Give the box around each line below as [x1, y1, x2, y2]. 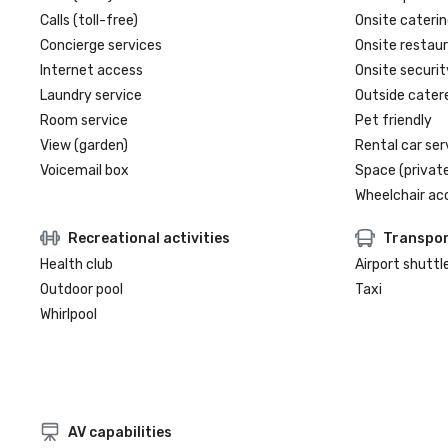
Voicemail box [40, 162, 129, 179]
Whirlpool [40, 306, 97, 323]
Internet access [40, 62, 143, 79]
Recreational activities [68, 229, 230, 247]
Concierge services [40, 37, 162, 54]
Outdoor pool [40, 281, 123, 298]
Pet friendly [354, 112, 432, 129]
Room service [40, 112, 128, 129]
